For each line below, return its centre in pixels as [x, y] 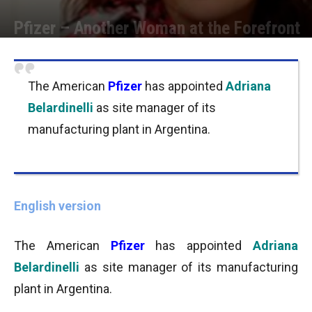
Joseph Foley [56, 49]
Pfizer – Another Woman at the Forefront [157, 28]
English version [57, 206]
